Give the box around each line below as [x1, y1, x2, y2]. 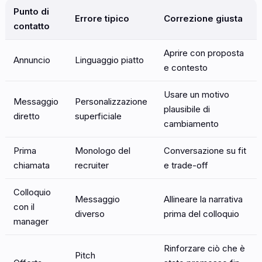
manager [13, 215, 49, 227]
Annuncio [13, 54, 50, 65]
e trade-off [164, 159, 208, 171]
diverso [75, 208, 105, 219]
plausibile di [164, 103, 210, 115]
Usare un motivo [164, 88, 229, 100]
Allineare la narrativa [164, 193, 243, 205]
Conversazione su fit [164, 144, 246, 156]
